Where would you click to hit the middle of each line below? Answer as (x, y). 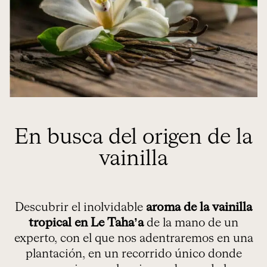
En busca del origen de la (133, 138)
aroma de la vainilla (199, 208)
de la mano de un (191, 223)
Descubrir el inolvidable (80, 208)
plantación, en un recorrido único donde (133, 254)
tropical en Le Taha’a (86, 223)
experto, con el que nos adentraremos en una (133, 239)
